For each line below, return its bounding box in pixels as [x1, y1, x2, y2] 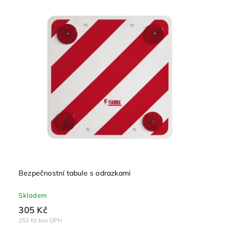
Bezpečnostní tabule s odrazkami [18, 168, 131, 178]
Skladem [18, 191, 47, 200]
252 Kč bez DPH [18, 216, 62, 224]
